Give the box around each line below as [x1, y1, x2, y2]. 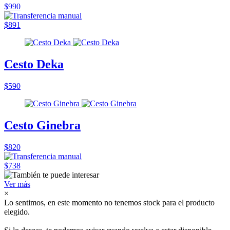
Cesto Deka [4, 57, 64, 71]
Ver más [4, 180, 30, 188]
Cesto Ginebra [4, 119, 81, 132]
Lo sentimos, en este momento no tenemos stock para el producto [4, 198, 215, 207]
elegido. [4, 207, 30, 216]
